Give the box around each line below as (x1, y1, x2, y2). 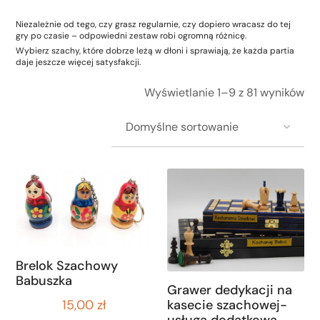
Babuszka (16, 271, 73, 289)
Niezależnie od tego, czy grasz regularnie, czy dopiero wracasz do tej (16, 19, 291, 30)
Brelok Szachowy (16, 256, 119, 274)
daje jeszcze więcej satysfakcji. (16, 56, 141, 68)
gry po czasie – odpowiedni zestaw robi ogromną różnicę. (16, 30, 247, 41)
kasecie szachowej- (167, 296, 287, 314)
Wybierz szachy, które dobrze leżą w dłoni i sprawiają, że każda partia (16, 45, 295, 56)
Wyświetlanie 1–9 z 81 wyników (144, 85, 304, 100)
